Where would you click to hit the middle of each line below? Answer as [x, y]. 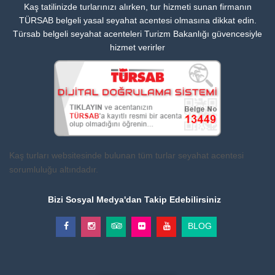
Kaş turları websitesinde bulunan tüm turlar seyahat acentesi [126, 155]
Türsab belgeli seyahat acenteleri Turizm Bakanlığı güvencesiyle [137, 33]
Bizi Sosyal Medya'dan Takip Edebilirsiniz [134, 199]
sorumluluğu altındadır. [54, 169]
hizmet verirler [137, 47]
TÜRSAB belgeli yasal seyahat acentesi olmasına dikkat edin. [137, 20]
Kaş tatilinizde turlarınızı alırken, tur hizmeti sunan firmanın [137, 6]
